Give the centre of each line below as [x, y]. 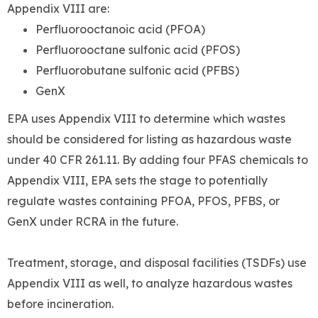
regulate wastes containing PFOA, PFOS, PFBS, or [143, 201]
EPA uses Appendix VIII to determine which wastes [146, 119]
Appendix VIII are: [58, 9]
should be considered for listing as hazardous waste [149, 139]
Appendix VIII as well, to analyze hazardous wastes [150, 284]
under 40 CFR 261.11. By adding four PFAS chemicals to [158, 160]
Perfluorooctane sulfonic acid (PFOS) [138, 50]
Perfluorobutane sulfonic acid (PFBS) [137, 71]
